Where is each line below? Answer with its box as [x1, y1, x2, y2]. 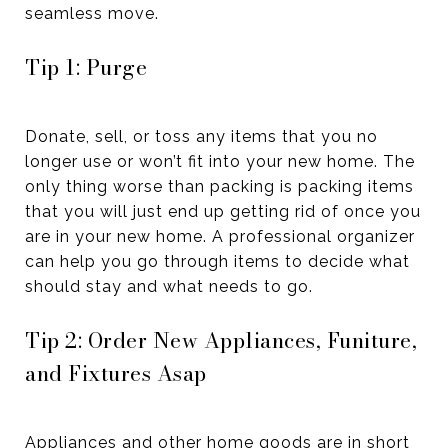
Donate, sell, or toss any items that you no [25, 127, 378, 147]
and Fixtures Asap [25, 357, 207, 390]
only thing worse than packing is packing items [25, 177, 414, 197]
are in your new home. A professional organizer [25, 227, 415, 247]
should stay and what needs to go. [25, 277, 313, 297]
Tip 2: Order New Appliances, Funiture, [25, 324, 417, 357]
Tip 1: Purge [25, 51, 147, 84]
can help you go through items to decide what [25, 252, 410, 272]
